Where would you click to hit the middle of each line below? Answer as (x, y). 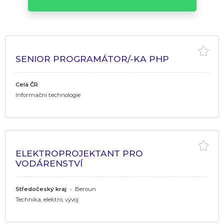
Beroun (85, 189)
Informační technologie (48, 95)
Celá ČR (27, 84)
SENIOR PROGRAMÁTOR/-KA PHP (92, 58)
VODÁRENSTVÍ (49, 163)
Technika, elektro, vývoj (47, 199)
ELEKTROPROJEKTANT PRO (79, 153)
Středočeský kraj (41, 189)
